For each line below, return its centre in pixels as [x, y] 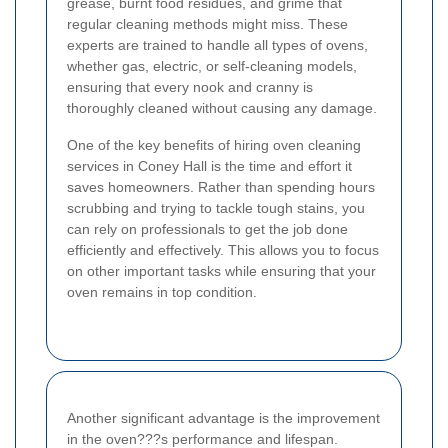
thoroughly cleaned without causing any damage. [222, 107]
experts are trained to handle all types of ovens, [217, 44]
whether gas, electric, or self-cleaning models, [212, 65]
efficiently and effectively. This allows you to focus [223, 249]
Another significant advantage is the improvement [223, 417]
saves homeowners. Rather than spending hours [221, 186]
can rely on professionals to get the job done [207, 228]
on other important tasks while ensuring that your [221, 270]
